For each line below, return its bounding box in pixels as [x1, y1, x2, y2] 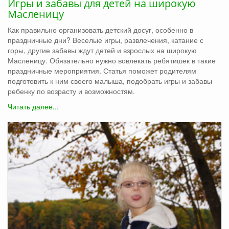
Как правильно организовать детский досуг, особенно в [8, 25, 193, 35]
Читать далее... [8, 101, 59, 112]
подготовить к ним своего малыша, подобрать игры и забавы [8, 76, 212, 86]
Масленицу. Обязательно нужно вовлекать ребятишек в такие [8, 55, 216, 66]
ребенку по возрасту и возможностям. [8, 86, 135, 97]
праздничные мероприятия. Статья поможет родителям [8, 65, 196, 76]
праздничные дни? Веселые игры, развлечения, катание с [8, 35, 203, 45]
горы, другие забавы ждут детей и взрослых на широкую [8, 45, 197, 56]
